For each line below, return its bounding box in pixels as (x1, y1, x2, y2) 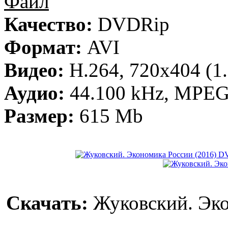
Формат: (4, 36, 82, 58)
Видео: (4, 59, 64, 81)
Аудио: (4, 82, 65, 104)
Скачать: (6, 192, 88, 214)
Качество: (4, 13, 93, 35)
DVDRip (93, 13, 169, 35)
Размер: (4, 105, 74, 127)
